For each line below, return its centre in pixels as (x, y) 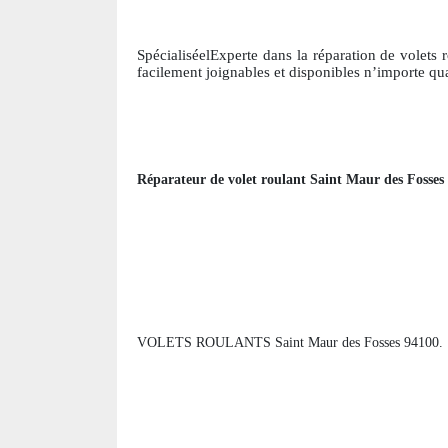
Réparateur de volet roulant (223, 180)
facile (154, 72)
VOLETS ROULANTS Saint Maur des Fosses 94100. (290, 343)
